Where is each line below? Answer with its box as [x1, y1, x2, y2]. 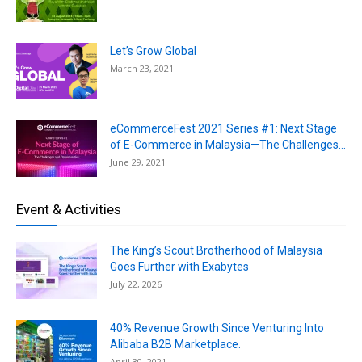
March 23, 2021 [110, 61, 174, 74]
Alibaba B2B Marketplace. [110, 337, 241, 351]
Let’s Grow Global [110, 44, 196, 57]
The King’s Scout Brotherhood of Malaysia [110, 243, 322, 257]
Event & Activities [16, 200, 121, 217]
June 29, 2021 [110, 155, 166, 168]
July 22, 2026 [110, 277, 162, 290]
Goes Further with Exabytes [110, 259, 249, 273]
